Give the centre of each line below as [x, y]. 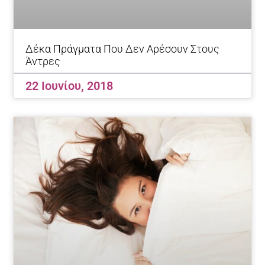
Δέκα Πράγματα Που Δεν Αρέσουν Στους [123, 49]
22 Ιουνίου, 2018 [70, 85]
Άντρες [43, 61]
